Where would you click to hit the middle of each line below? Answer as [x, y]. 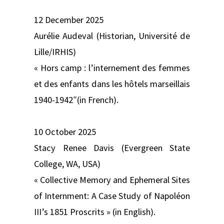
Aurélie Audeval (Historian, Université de [112, 35]
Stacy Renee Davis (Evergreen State [112, 147]
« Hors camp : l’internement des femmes [112, 67]
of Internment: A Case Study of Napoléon [112, 195]
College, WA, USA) [67, 163]
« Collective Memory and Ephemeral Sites [112, 179]
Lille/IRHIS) [55, 51]
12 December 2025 [69, 19]
